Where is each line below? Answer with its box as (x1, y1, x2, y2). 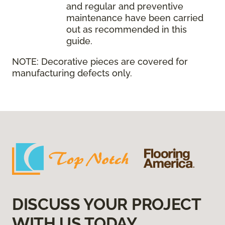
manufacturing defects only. (12, 68, 132, 79)
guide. (66, 36, 92, 47)
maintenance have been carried (66, 13, 203, 24)
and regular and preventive (66, 1, 183, 12)
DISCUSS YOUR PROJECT (12, 195, 201, 214)
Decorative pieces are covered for (39, 56, 188, 67)
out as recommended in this (66, 24, 187, 35)
